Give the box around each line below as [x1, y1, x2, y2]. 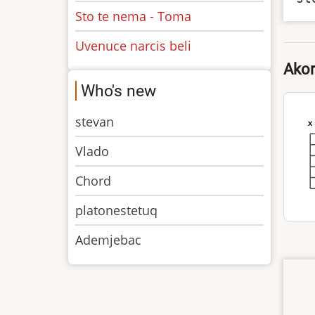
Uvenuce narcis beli [75, 37, 191, 54]
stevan [75, 113, 114, 130]
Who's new [81, 81, 156, 101]
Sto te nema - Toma [75, 8, 191, 25]
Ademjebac [75, 231, 141, 248]
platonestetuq [75, 202, 157, 219]
